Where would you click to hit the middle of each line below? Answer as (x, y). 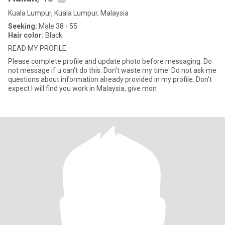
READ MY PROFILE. (38, 48)
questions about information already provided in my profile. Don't (102, 79)
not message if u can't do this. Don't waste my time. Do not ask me (90, 70)
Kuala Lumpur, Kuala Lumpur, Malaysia (68, 13)
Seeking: (23, 26)
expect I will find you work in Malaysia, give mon (82, 88)
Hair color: (26, 35)
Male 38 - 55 (57, 26)
